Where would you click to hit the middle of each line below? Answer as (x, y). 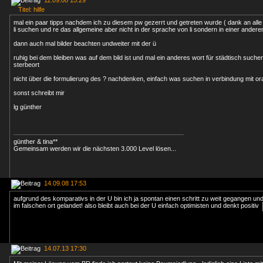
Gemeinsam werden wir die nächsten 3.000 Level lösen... (95, 149)
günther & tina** (36, 141)
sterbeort (26, 65)
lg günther (28, 107)
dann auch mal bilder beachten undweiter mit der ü (85, 43)
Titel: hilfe (28, 9)
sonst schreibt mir (39, 93)
